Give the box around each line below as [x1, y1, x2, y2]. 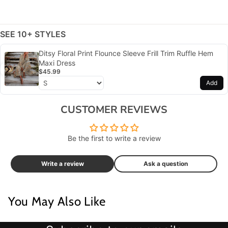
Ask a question [144, 159, 188, 167]
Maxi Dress [39, 58, 76, 67]
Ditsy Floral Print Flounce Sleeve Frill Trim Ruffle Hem [39, 48, 214, 58]
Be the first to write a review [67, 133, 161, 142]
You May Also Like [8, 193, 106, 209]
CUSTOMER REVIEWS [61, 102, 167, 117]
